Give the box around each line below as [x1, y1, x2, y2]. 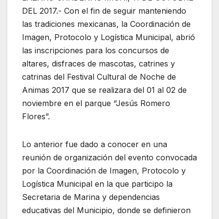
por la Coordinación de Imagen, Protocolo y [22, 166, 186, 176]
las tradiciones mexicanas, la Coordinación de [22, 19, 191, 29]
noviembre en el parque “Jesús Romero [22, 98, 170, 109]
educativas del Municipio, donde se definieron [22, 205, 191, 216]
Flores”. [22, 111, 50, 122]
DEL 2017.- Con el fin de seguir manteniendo [22, 6, 186, 16]
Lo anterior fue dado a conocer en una [22, 139, 167, 150]
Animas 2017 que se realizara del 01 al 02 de [22, 85, 187, 95]
